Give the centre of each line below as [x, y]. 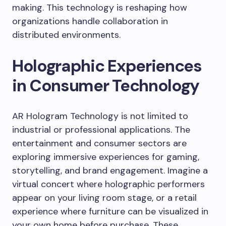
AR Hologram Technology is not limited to [100, 116]
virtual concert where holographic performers [108, 184]
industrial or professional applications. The [101, 130]
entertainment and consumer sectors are [99, 144]
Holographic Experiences [107, 66]
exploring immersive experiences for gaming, [106, 157]
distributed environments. [66, 35]
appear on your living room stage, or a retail [104, 198]
